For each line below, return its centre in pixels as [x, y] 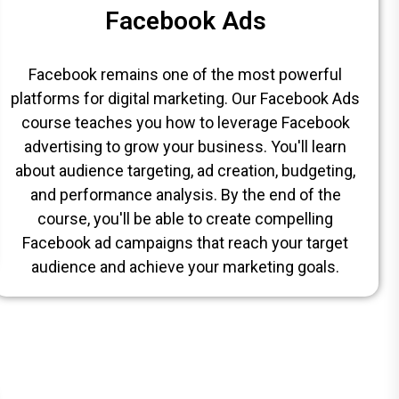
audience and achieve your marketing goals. [186, 266]
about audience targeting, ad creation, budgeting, [186, 170]
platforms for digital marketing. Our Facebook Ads [186, 98]
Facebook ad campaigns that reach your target [186, 242]
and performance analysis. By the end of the [185, 194]
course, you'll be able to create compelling [186, 218]
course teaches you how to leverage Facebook [185, 122]
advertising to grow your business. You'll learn [186, 146]
